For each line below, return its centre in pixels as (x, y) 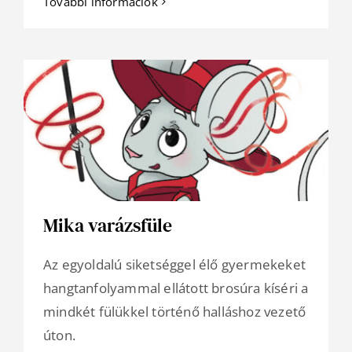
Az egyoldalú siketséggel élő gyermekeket (174, 265)
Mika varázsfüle (108, 225)
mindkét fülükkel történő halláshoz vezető (175, 312)
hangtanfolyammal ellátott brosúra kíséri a (176, 288)
